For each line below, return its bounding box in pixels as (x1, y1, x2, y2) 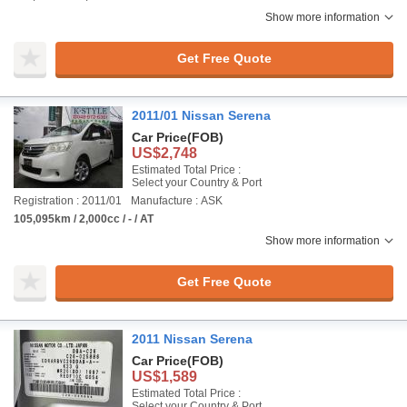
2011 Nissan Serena (132, 332, 253, 346)
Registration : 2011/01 (14, 194, 122, 207)
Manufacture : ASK (131, 194, 223, 207)
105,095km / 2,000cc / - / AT (14, 213, 154, 225)
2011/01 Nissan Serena (132, 108, 271, 123)
